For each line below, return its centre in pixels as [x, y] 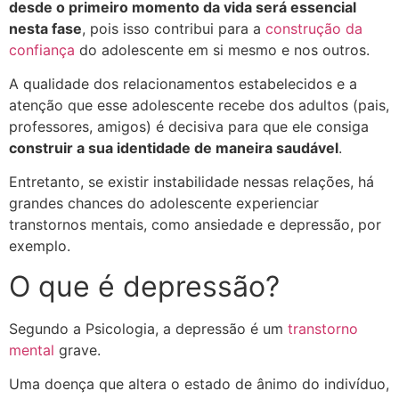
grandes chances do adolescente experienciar [164, 204]
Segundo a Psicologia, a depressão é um [148, 328]
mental [32, 350]
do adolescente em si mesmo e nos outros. [222, 49]
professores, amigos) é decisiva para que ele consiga [189, 126]
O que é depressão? [144, 286]
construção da [314, 28]
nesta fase [45, 28]
